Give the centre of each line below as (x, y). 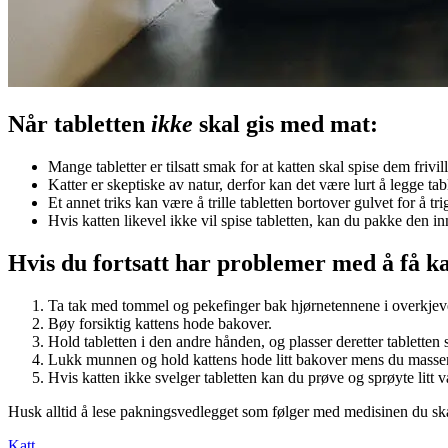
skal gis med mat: (285, 124)
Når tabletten (79, 124)
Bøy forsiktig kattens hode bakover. (160, 323)
